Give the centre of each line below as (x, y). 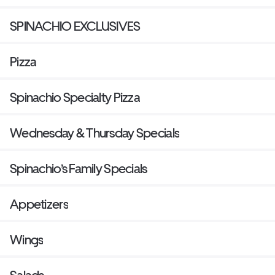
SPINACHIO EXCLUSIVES (75, 26)
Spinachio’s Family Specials (79, 169)
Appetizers (39, 204)
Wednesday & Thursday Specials (95, 133)
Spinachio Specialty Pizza (75, 98)
